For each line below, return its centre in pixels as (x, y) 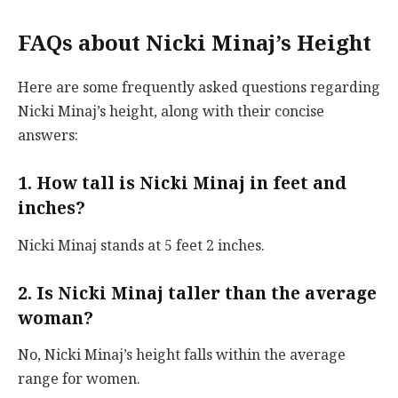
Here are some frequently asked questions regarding (199, 88)
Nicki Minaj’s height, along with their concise (171, 112)
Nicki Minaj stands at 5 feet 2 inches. (141, 245)
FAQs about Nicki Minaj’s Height (195, 44)
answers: (48, 136)
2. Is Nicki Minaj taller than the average (197, 293)
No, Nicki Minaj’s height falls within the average (182, 355)
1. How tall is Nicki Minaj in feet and (182, 183)
